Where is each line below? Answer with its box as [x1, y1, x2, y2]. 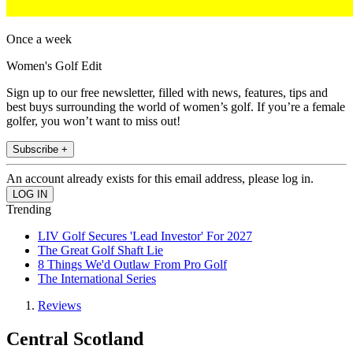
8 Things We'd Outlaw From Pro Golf [38, 258, 227, 272]
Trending [6, 203, 51, 217]
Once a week [6, 32, 72, 46]
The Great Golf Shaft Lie [38, 243, 163, 258]
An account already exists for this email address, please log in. [6, 172, 314, 186]
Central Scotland [6, 329, 143, 350]
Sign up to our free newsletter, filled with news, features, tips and [6, 86, 328, 100]
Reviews [38, 299, 81, 313]
